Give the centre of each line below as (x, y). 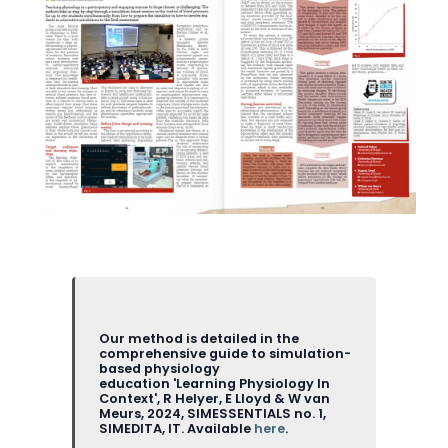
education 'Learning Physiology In (214, 383)
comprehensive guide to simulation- (225, 353)
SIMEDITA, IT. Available (176, 428)
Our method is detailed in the (199, 338)
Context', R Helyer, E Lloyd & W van (214, 398)
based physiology (159, 368)
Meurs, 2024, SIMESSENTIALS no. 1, (212, 413)
